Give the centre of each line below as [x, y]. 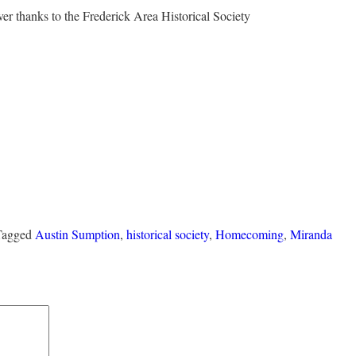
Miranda [311, 234]
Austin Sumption [77, 234]
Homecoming [250, 234]
